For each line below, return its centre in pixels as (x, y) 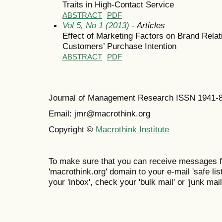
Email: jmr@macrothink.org (99, 113)
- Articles (147, 25)
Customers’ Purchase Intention (119, 46)
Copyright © (72, 129)
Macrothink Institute (132, 129)
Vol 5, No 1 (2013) (96, 25)
